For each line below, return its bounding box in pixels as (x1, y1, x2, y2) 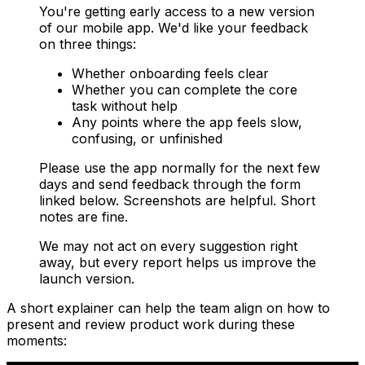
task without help (72, 98, 178, 115)
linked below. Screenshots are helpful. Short (39, 192, 315, 209)
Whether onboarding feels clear (72, 65, 269, 82)
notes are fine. (39, 209, 128, 226)
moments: (7, 332, 67, 350)
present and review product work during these (7, 316, 295, 333)
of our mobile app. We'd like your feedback (39, 20, 308, 37)
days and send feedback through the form (39, 176, 301, 193)
